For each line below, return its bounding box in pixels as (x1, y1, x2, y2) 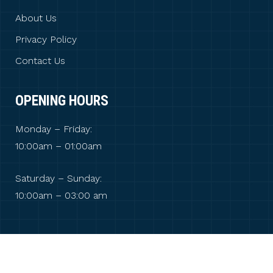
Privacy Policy (15, 34, 77, 45)
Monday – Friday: (15, 123, 92, 135)
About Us (15, 12, 57, 24)
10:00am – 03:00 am (15, 190, 107, 201)
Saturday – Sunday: (15, 172, 102, 184)
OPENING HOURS (15, 93, 108, 109)
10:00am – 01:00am (15, 140, 102, 152)
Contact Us (15, 55, 65, 66)
